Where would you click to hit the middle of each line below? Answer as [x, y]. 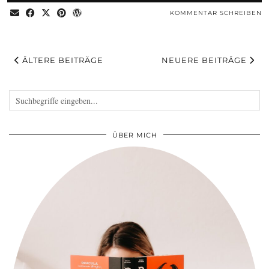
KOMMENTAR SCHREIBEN [216, 13]
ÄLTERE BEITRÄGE [62, 60]
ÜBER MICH [134, 135]
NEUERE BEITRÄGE [205, 60]
